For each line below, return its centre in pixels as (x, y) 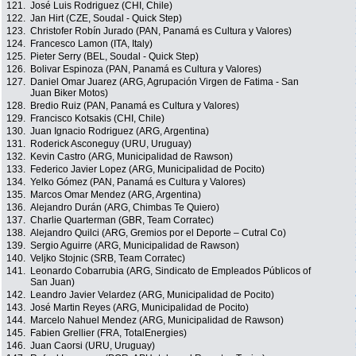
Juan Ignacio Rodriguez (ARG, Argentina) (120, 132)
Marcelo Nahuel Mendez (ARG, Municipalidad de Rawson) (157, 321)
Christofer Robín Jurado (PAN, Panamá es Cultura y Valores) (161, 31)
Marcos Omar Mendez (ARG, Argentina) (116, 195)
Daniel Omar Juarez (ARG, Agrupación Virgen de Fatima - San (164, 82)
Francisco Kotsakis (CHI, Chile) (97, 119)
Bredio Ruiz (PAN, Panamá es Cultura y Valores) (135, 106)
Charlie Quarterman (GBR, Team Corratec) (122, 221)
